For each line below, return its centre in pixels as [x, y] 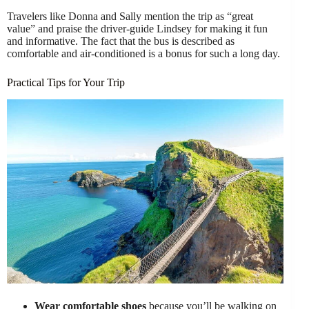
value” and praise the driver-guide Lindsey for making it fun [137, 29]
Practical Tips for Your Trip [66, 83]
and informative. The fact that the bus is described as [121, 41]
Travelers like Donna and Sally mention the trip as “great [130, 17]
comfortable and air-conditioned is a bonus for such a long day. [143, 54]
